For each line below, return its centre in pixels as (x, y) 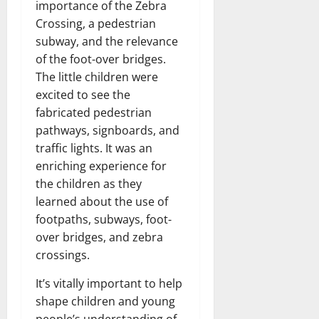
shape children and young (105, 302)
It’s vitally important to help (109, 284)
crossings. (63, 255)
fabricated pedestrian (94, 113)
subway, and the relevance (107, 42)
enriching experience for (101, 166)
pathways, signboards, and (108, 131)
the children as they (89, 184)
